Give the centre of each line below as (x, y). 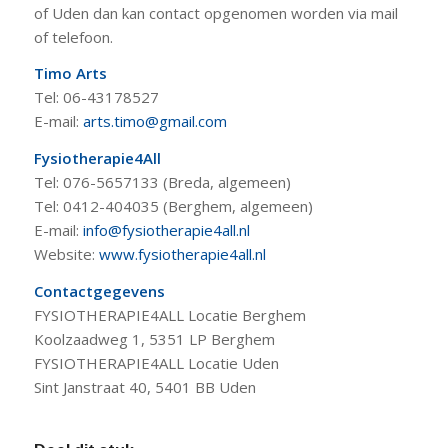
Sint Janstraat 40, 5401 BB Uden (144, 386)
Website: (66, 254)
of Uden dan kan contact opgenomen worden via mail (215, 12)
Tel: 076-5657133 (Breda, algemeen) (162, 182)
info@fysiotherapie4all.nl (166, 230)
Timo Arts (70, 73)
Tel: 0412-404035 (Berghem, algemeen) (173, 206)
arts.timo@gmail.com (154, 121)
